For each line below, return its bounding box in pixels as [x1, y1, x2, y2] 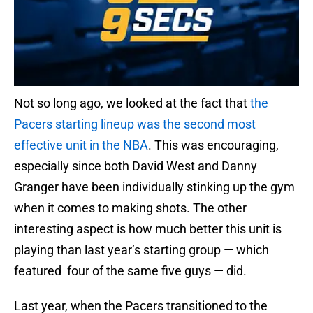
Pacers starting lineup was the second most [14, 117, 256, 132]
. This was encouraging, [148, 138, 279, 153]
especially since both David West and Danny [14, 159, 257, 174]
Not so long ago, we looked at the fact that [14, 96, 250, 111]
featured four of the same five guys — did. [14, 263, 247, 279]
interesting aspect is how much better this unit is [14, 221, 282, 237]
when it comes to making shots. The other [14, 201, 247, 216]
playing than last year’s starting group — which [14, 242, 269, 258]
